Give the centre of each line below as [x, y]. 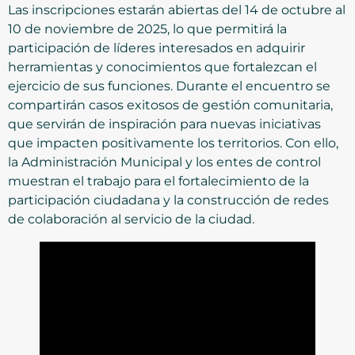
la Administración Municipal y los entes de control [164, 162]
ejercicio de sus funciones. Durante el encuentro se [169, 86]
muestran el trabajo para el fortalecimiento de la [158, 181]
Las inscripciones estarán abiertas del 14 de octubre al [177, 10]
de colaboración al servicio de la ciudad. [131, 219]
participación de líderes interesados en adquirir [157, 48]
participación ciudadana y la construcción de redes [168, 200]
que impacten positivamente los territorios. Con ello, [173, 143]
